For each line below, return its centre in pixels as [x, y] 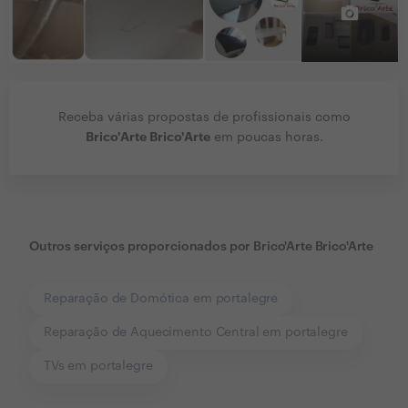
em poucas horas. [266, 138]
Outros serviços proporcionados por [140, 247]
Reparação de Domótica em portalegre [161, 299]
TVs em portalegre [98, 367]
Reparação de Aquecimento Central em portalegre [196, 333]
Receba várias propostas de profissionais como [204, 118]
